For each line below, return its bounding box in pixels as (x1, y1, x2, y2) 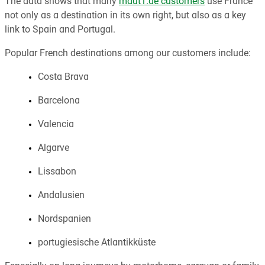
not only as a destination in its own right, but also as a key (5, 11, 246, 21)
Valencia (38, 119, 74, 130)
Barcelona (38, 96, 80, 106)
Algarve (38, 143, 69, 153)
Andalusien (38, 190, 85, 201)
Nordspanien (38, 214, 91, 224)
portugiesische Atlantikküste (38, 238, 156, 248)
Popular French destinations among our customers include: (5, 49, 251, 59)
